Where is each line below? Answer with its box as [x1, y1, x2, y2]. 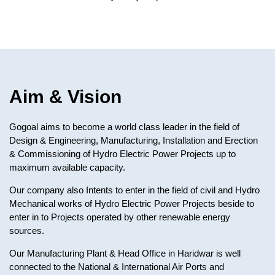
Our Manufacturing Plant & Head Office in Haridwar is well [9, 248, 241, 258]
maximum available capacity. [9, 162, 125, 172]
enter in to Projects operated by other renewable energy [9, 212, 230, 222]
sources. [9, 225, 44, 236]
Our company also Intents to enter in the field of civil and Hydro [9, 185, 260, 195]
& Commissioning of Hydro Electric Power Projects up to [9, 149, 236, 159]
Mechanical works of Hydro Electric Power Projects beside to [9, 198, 254, 209]
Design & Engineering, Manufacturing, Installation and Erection [9, 135, 258, 145]
